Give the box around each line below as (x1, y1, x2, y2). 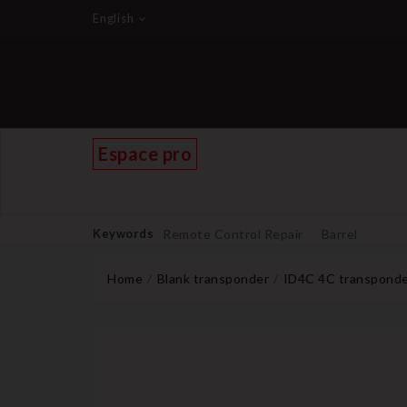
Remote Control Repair (163, 226, 303, 242)
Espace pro (98, 143, 192, 164)
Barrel (321, 226, 358, 242)
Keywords (93, 226, 154, 241)
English (93, 11, 134, 25)
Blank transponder (156, 271, 269, 286)
